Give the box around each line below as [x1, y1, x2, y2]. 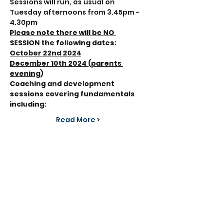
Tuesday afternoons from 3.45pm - [10, 7, 141, 17]
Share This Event [37, 167, 119, 181]
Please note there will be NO [10, 28, 116, 37]
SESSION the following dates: [10, 38, 116, 48]
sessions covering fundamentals [10, 89, 136, 99]
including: [10, 99, 46, 109]
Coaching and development [10, 79, 116, 89]
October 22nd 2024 [10, 48, 81, 58]
